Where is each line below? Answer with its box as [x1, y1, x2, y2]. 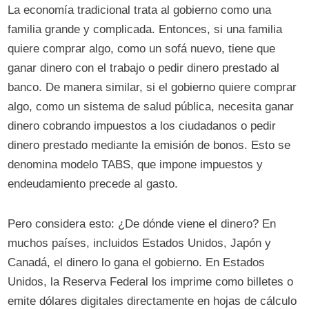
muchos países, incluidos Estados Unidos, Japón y [8, 237, 272, 250]
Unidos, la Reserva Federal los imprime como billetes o [8, 275, 294, 289]
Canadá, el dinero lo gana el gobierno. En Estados [8, 256, 266, 270]
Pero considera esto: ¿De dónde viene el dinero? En [8, 217, 277, 231]
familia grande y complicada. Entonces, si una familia [8, 23, 283, 37]
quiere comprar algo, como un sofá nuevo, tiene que [8, 42, 276, 56]
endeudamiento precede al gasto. [8, 177, 179, 191]
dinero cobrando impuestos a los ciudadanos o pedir [8, 119, 277, 133]
